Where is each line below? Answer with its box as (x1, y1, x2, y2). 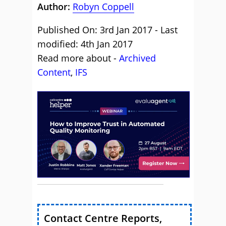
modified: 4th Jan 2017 (37, 38, 133, 50)
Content (37, 66, 71, 78)
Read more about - (37, 52, 119, 64)
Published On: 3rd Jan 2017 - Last (37, 24, 178, 36)
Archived (119, 52, 156, 64)
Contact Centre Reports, (44, 211, 162, 225)
